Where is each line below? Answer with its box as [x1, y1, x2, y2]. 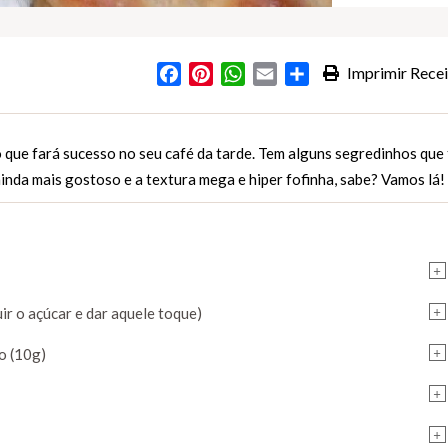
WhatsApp [244, 62, 319, 86]
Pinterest [212, 62, 276, 86]
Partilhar [308, 62, 369, 86]
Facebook [180, 62, 251, 86]
